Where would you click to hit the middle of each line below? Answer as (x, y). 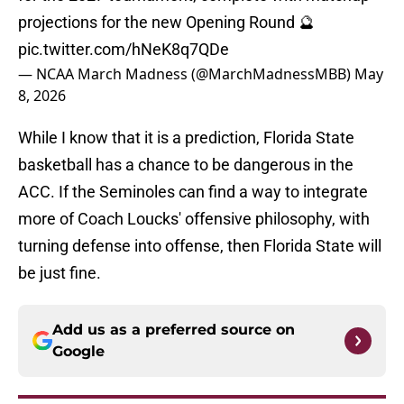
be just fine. (60, 273)
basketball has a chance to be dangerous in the (186, 165)
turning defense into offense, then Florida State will (200, 246)
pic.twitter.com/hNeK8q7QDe (124, 50)
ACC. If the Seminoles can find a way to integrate (193, 192)
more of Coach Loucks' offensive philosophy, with (194, 219)
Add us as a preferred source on (174, 330)
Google (78, 352)
